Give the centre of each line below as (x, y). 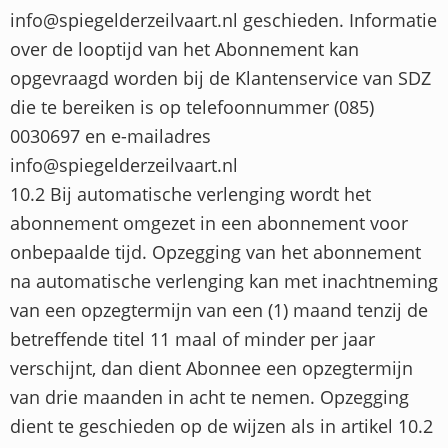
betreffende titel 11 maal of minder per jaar (192, 338)
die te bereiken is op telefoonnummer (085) (192, 106)
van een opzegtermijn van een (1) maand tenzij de (219, 309)
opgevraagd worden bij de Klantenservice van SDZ (220, 77)
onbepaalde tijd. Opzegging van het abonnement (215, 251)
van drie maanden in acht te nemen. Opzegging (209, 396)
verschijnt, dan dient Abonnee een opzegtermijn (211, 367)
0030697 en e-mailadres (110, 135)
